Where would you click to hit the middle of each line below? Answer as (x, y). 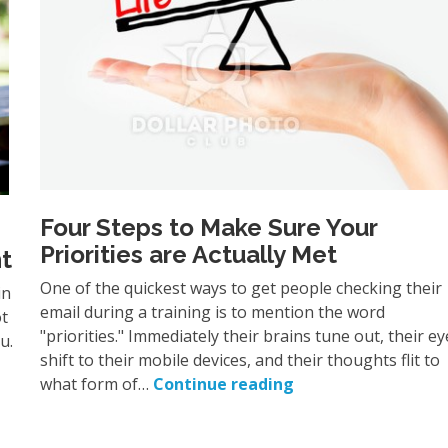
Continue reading (224, 384)
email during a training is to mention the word (213, 312)
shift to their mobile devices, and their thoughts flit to (240, 360)
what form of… (97, 384)
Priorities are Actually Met (189, 255)
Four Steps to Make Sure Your (209, 228)
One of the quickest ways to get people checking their (241, 288)
